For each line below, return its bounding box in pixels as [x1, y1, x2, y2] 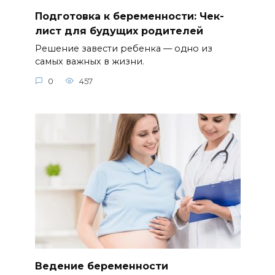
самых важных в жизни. [34, 56, 144, 68]
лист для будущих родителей [34, 25, 203, 37]
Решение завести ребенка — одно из [34, 43, 212, 55]
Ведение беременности [34, 260, 168, 272]
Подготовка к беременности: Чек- [34, 10, 224, 22]
